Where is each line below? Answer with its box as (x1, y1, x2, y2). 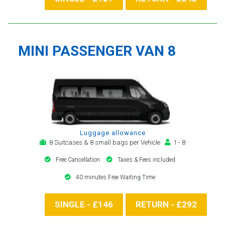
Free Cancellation (56, 156, 101, 163)
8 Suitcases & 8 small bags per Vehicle (46, 138, 165, 146)
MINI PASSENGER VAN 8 (18, 42, 176, 59)
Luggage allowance (79, 129, 146, 137)
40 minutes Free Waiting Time (76, 173, 155, 181)
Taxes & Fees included (118, 156, 175, 163)
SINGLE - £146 (55, 199, 113, 209)
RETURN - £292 (136, 199, 197, 209)
